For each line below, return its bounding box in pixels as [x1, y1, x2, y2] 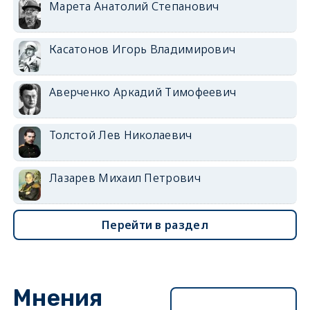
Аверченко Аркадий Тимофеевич [48, 84, 237, 100]
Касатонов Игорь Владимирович [48, 42, 236, 57]
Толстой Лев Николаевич [48, 127, 192, 143]
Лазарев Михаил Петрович [48, 170, 201, 186]
